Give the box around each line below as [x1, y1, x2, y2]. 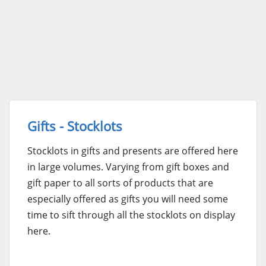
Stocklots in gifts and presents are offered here [27, 144, 238, 157]
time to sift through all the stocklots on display [27, 208, 235, 221]
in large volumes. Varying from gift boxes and [27, 160, 229, 173]
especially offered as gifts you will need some [27, 192, 228, 205]
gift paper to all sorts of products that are [27, 176, 213, 189]
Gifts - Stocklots [27, 117, 122, 135]
